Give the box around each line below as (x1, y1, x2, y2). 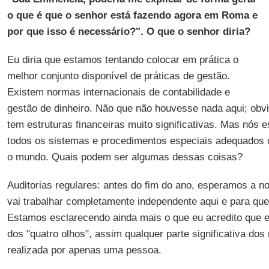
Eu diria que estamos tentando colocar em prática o (7, 54, 238, 65)
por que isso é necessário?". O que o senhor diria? (7, 26, 250, 37)
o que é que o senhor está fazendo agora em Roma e (7, 10, 258, 21)
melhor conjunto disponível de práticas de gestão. (7, 70, 230, 82)
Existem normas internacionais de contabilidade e (7, 86, 230, 98)
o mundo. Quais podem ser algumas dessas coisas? (7, 151, 243, 163)
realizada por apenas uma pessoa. (7, 244, 162, 256)
